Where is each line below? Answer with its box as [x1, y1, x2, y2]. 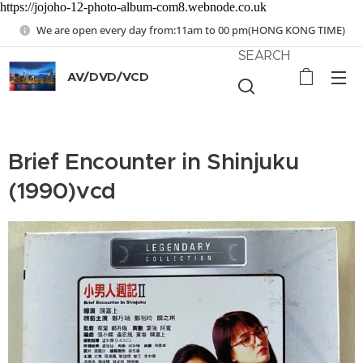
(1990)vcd [8, 177, 117, 205]
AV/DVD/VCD [67, 69, 149, 84]
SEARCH [238, 48, 291, 63]
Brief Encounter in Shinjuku [8, 147, 299, 176]
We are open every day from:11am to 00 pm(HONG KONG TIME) [36, 22, 345, 37]
